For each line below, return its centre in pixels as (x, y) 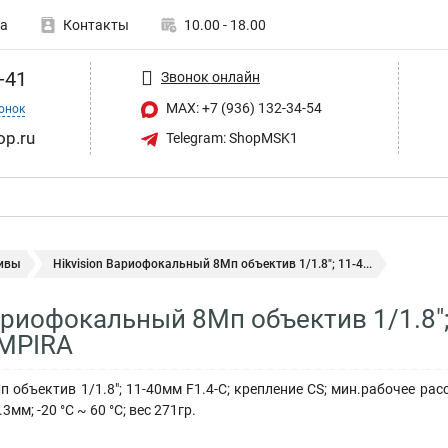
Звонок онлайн (210, 76)
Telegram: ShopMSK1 (230, 137)
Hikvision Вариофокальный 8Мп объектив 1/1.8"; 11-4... (212, 264)
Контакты (96, 25)
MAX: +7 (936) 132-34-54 (242, 108)
